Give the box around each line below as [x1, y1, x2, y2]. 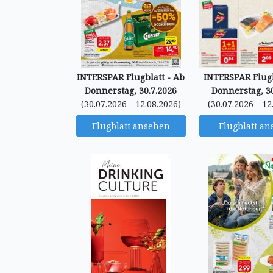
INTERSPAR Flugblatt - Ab [77, 71, 185, 83]
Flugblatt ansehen [91, 120, 170, 132]
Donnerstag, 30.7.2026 [85, 85, 177, 96]
